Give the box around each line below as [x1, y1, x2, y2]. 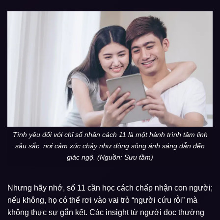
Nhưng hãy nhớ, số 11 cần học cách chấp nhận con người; [7, 184, 213, 192]
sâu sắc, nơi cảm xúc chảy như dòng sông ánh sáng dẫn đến [15, 142, 205, 150]
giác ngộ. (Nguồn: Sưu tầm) [67, 153, 153, 162]
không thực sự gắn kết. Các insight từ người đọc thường [7, 208, 204, 217]
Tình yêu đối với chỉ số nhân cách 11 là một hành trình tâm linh [12, 131, 208, 139]
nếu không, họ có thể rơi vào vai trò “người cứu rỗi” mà [7, 196, 197, 205]
